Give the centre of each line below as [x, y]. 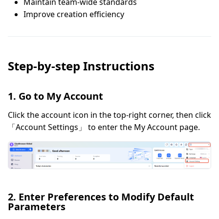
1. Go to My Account [55, 96]
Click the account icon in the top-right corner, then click [109, 115]
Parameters [37, 207]
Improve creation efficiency [74, 14]
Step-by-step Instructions [81, 66]
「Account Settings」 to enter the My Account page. [104, 127]
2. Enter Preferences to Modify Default [101, 197]
